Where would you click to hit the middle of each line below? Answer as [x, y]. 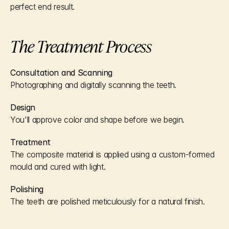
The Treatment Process [81, 45]
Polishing [27, 189]
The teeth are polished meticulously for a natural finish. [108, 201]
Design [23, 107]
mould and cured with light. [58, 167]
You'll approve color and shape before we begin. [97, 120]
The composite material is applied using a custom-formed [112, 154]
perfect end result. [42, 7]
